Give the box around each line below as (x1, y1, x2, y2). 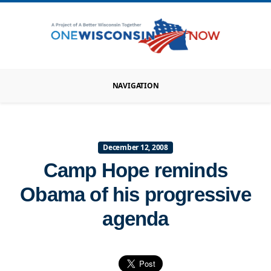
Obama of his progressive (20, 183, 251, 206)
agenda (102, 207, 169, 230)
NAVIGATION (112, 80, 159, 91)
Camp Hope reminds (43, 159, 228, 182)
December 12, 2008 (103, 142, 168, 153)
